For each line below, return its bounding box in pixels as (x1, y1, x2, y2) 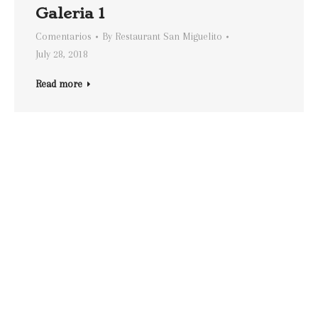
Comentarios (35, 31, 92, 42)
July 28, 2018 (35, 48, 88, 60)
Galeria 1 (35, 4, 104, 22)
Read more (35, 78, 82, 89)
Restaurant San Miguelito (115, 31, 222, 42)
